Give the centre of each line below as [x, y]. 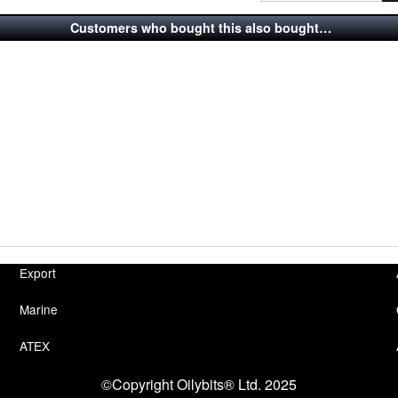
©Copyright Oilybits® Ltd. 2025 [199, 385]
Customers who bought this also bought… [200, 27]
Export [38, 273]
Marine [39, 310]
